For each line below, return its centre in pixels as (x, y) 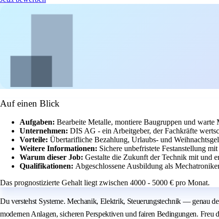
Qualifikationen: (47, 166)
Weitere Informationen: (59, 149)
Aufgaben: (38, 122)
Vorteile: (35, 140)
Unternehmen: (45, 131)
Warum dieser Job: (52, 157)
